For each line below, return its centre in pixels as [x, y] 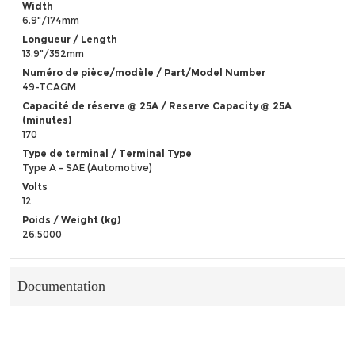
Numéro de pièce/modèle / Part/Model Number [144, 72]
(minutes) [47, 120]
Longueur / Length [70, 39]
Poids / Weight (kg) [72, 219]
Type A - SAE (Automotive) [88, 167]
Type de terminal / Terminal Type [107, 153]
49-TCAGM [50, 86]
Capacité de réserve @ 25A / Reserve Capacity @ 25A [157, 105]
